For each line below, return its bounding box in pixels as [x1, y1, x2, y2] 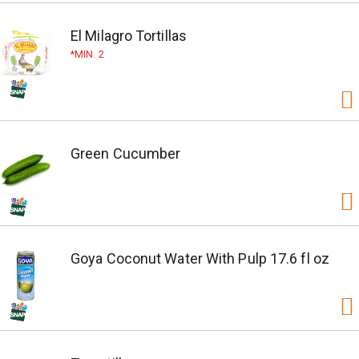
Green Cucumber [71, 145, 181, 162]
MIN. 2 [75, 48, 104, 60]
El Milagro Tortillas [71, 27, 187, 44]
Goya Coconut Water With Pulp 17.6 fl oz [71, 250, 329, 267]
